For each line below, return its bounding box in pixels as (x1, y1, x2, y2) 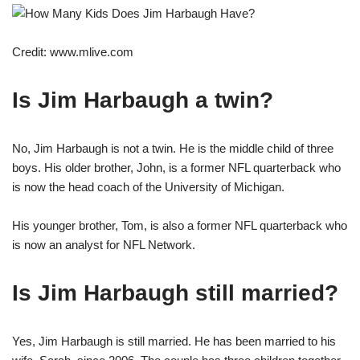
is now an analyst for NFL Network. (12, 237, 195, 252)
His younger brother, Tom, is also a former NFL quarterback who (12, 218, 347, 232)
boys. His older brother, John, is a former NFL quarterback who (12, 160, 341, 174)
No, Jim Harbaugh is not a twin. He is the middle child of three (12, 141, 333, 155)
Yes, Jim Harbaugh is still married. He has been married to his (12, 333, 336, 348)
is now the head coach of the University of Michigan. (12, 179, 284, 194)
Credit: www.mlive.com (12, 44, 133, 59)
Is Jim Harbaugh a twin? (12, 87, 273, 112)
